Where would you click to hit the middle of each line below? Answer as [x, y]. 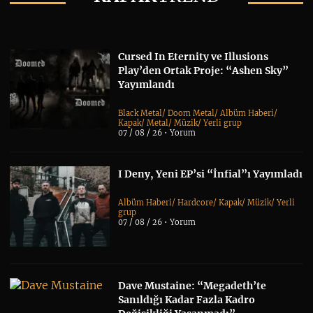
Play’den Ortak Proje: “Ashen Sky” [204, 71]
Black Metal [140, 114]
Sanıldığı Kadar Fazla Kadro [187, 299]
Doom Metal [191, 114]
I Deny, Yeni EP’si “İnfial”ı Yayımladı [211, 174]
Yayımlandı [147, 85]
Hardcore [196, 203]
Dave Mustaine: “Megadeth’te [192, 285]
